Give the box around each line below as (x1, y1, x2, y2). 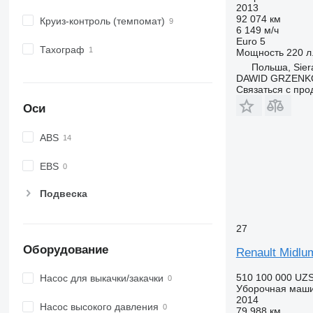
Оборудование (22, 242, 108, 256)
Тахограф (39, 43, 85, 55)
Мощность (235, 46, 284, 58)
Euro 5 (235, 35, 265, 47)
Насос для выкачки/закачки (39, 272, 163, 284)
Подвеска (39, 188, 87, 200)
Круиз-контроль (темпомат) (39, 15, 165, 27)
